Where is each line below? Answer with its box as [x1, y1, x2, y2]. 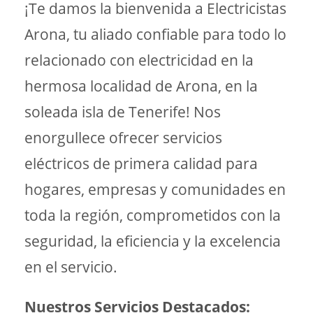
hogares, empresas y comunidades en [24, 180, 286, 199]
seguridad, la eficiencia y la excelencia [24, 231, 281, 251]
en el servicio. [24, 257, 117, 277]
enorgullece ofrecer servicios [24, 128, 222, 147]
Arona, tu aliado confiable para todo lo [24, 24, 286, 44]
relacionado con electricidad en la [24, 50, 254, 70]
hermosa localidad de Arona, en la [24, 76, 258, 96]
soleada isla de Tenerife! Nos [24, 102, 221, 122]
